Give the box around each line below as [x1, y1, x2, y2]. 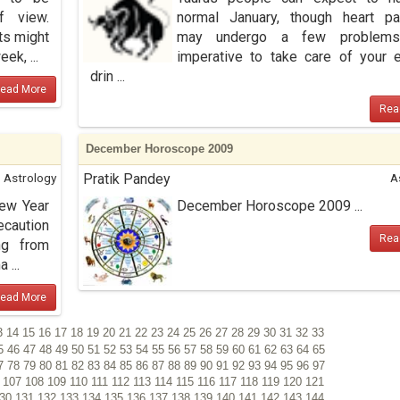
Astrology [3, 171, 56, 185]
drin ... [89, 68, 125, 85]
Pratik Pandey [82, 171, 171, 187]
